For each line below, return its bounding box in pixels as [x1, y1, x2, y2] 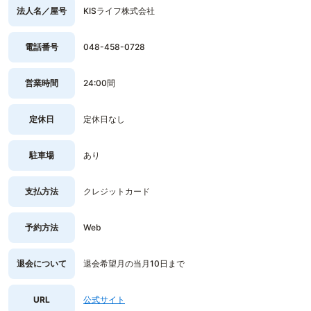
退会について [17, 258, 67, 269]
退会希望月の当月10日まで [83, 258, 185, 269]
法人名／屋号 [17, 6, 67, 16]
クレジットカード [83, 186, 150, 196]
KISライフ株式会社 [83, 6, 155, 16]
